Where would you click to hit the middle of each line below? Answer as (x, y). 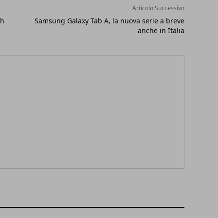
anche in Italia (161, 30)
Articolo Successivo (158, 8)
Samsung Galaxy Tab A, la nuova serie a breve (109, 20)
